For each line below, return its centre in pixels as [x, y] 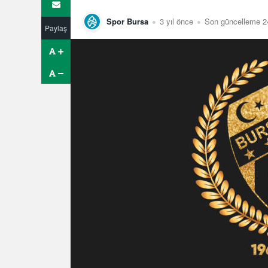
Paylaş [56, 28]
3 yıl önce [176, 21]
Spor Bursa [127, 21]
